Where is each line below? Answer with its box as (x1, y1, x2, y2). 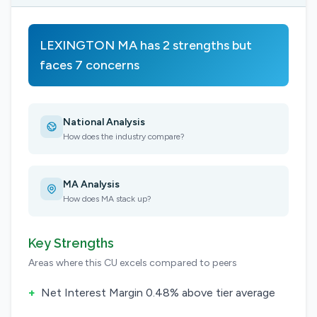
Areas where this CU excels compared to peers (28, 257, 237, 269)
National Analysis (63, 116, 145, 128)
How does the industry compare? (63, 132, 185, 142)
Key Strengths (28, 236, 114, 250)
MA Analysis (63, 178, 120, 190)
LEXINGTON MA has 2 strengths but (40, 38, 252, 53)
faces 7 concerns (40, 57, 139, 73)
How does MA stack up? (63, 194, 151, 204)
